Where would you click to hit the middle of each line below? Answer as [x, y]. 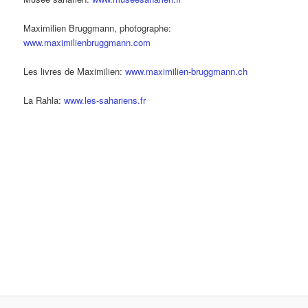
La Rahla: [44, 100]
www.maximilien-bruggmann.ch [187, 71]
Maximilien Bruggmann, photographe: [98, 27]
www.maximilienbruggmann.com [87, 42]
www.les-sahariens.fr [105, 100]
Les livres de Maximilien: [75, 71]
